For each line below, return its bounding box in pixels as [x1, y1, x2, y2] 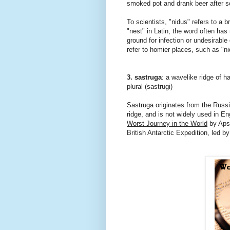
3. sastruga [127, 73, 162, 82]
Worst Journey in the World [127, 120, 207, 128]
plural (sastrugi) [127, 83, 172, 91]
